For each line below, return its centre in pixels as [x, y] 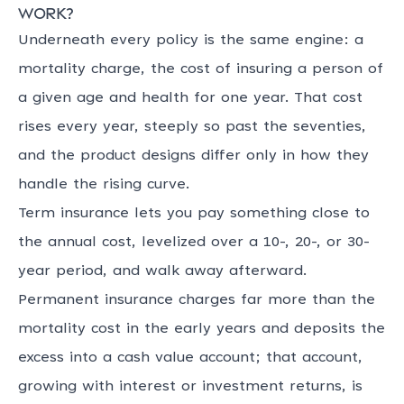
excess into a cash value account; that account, [190, 358]
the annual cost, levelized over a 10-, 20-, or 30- [194, 243]
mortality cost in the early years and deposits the [202, 329]
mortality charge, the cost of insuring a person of [201, 69]
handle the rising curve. [104, 185]
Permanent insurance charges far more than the [197, 300]
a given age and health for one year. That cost [190, 98]
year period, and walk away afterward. [162, 271]
